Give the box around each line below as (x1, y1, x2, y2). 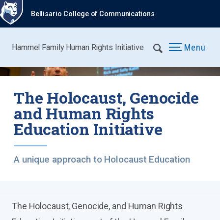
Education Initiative (14, 118, 163, 139)
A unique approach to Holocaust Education (14, 154, 191, 165)
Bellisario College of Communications (30, 9, 155, 18)
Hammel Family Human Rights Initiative (12, 42, 144, 52)
